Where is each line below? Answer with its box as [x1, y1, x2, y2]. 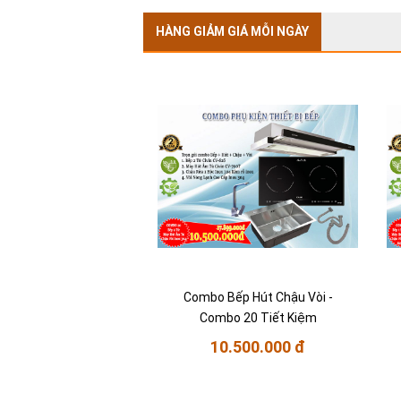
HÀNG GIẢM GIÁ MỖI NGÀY [156, 24, 309, 39]
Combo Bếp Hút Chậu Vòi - [183, 290, 333, 305]
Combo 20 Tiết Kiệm [199, 311, 317, 326]
